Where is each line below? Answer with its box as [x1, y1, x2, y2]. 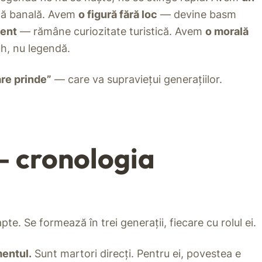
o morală [205, 25, 249, 38]
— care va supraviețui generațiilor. [51, 73, 222, 86]
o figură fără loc [78, 8, 157, 21]
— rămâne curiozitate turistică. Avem [17, 25, 205, 38]
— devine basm [157, 8, 236, 21]
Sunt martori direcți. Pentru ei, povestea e [32, 247, 241, 260]
